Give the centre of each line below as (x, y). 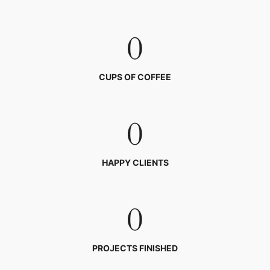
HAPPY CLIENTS (135, 162)
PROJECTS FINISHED (135, 248)
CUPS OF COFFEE (135, 77)
